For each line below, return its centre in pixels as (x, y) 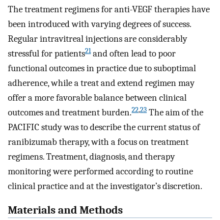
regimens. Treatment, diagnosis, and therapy (91, 156)
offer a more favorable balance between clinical (97, 97)
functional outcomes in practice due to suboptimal (102, 68)
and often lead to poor (133, 53)
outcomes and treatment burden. (70, 112)
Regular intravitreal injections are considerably (97, 39)
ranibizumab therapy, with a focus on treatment (98, 142)
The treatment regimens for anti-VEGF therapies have (109, 9)
